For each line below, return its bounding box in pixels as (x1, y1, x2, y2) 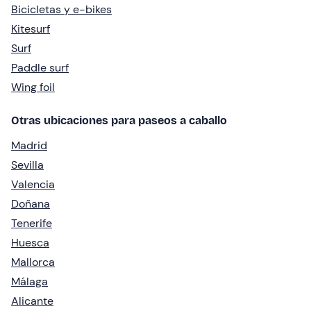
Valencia (11, 177, 55, 192)
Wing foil (11, 80, 55, 95)
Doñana (11, 196, 50, 212)
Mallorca (11, 255, 55, 270)
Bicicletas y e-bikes (11, 2, 112, 17)
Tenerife (11, 216, 52, 231)
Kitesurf (11, 22, 50, 37)
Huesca (11, 235, 49, 251)
